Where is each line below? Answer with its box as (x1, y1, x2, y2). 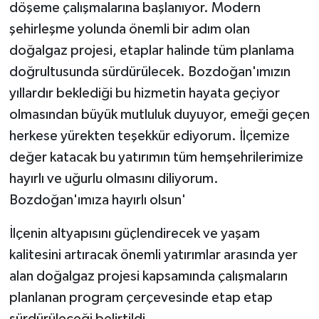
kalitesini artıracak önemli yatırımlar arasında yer (9, 248, 298, 263)
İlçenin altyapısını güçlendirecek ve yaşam (9, 226, 260, 241)
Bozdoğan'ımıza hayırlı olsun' (9, 193, 186, 208)
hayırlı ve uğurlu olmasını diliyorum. (9, 172, 219, 187)
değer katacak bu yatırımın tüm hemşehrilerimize (9, 150, 303, 165)
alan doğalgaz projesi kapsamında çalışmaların (9, 269, 288, 284)
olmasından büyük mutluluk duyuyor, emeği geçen (9, 108, 310, 122)
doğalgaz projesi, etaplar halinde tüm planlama (9, 43, 294, 58)
